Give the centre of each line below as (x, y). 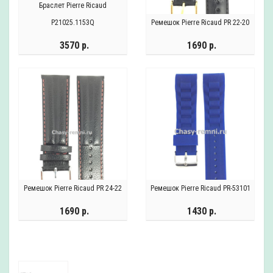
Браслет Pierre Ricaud (73, 5)
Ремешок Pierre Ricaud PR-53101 (200, 188)
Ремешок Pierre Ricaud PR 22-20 (200, 23)
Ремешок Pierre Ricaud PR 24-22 (73, 188)
